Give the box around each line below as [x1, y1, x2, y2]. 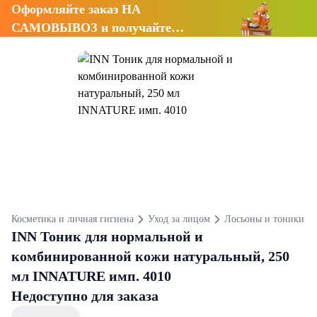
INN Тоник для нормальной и [11, 229, 203, 244]
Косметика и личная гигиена [11, 214, 134, 224]
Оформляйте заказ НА [11, 2, 141, 16]
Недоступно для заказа [11, 288, 158, 304]
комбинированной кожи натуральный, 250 [11, 248, 289, 264]
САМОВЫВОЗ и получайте [11, 21, 171, 35]
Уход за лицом [147, 214, 210, 224]
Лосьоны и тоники [224, 214, 304, 224]
